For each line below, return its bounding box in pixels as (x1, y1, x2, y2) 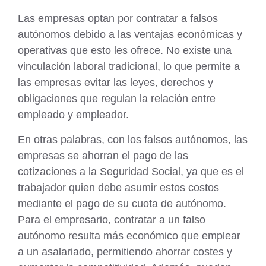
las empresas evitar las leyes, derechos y (18, 77, 213, 89)
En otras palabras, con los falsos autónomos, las (18, 133, 248, 145)
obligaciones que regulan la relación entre (18, 93, 216, 105)
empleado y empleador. (18, 109, 129, 121)
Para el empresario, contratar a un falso (18, 213, 205, 226)
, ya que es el (180, 165, 244, 178)
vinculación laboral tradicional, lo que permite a (18, 61, 240, 73)
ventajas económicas (131, 28, 234, 41)
